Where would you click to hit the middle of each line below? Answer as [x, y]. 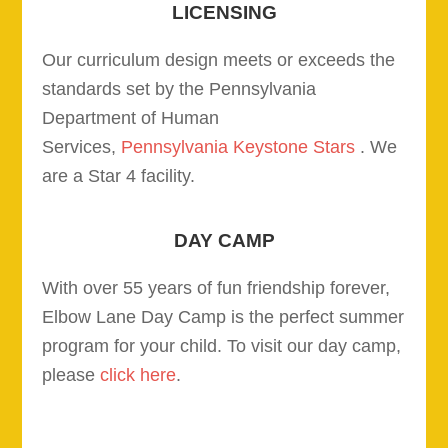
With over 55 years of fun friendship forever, [216, 288]
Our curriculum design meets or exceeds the [219, 60]
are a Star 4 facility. [119, 176]
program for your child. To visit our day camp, [222, 346]
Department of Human [131, 118]
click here [138, 375]
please [71, 375]
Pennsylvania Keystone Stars [238, 147]
